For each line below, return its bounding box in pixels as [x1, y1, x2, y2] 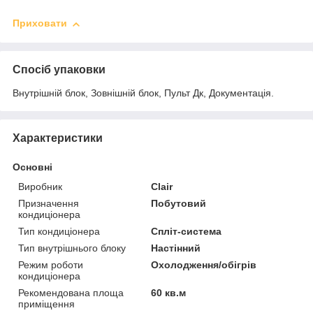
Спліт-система [151, 225, 222, 237]
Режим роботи [18, 259, 83, 270]
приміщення [18, 298, 75, 310]
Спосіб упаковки [13, 63, 105, 75]
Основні [13, 161, 52, 173]
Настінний [151, 242, 201, 254]
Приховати [13, 17, 67, 29]
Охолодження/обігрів [151, 259, 257, 270]
